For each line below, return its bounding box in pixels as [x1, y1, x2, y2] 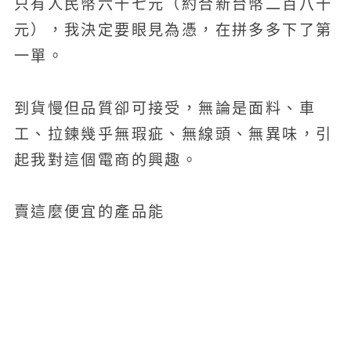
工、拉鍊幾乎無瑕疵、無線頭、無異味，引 [13, 125, 333, 143]
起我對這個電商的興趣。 [13, 151, 199, 168]
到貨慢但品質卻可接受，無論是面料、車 [13, 100, 316, 117]
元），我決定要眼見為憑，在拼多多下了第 [13, 22, 333, 39]
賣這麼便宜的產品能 [13, 204, 165, 221]
